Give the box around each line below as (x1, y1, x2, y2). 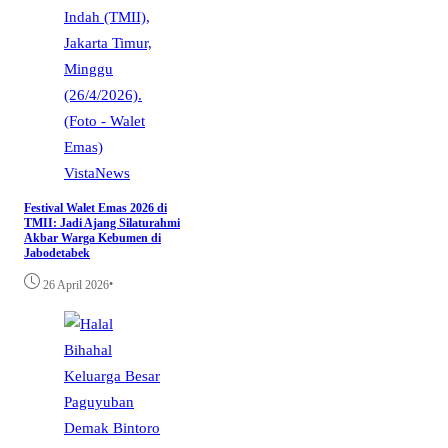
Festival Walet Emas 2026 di (24, 200, 167, 215)
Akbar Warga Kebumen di (24, 230, 161, 245)
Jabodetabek (24, 245, 90, 260)
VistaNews (64, 163, 130, 181)
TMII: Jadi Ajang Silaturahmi (24, 215, 180, 230)
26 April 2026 (43, 277, 109, 292)
